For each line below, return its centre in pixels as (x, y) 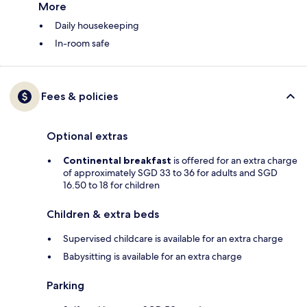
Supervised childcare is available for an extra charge (173, 239)
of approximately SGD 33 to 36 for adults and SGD (170, 173)
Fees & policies (79, 97)
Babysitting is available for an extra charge (152, 257)
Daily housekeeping (97, 26)
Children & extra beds (103, 214)
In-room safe (82, 44)
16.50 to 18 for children (111, 185)
